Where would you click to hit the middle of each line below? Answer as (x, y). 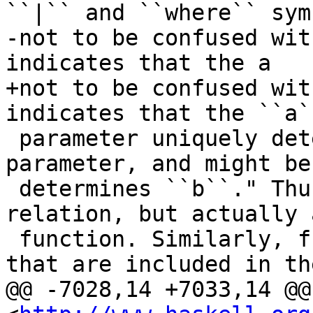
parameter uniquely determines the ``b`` (12, 139)
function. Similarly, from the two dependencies (12, 239)
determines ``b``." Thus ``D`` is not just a (12, 189)
